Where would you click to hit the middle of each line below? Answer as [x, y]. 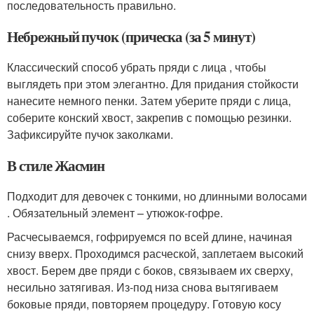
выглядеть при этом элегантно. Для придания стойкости [153, 84]
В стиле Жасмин [56, 166]
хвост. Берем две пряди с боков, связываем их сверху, [150, 271]
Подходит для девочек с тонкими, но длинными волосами [157, 196]
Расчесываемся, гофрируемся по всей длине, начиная [150, 237]
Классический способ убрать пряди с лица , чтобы [137, 67]
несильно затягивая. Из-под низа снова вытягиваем [143, 287]
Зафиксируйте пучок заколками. [90, 135]
